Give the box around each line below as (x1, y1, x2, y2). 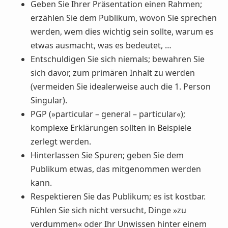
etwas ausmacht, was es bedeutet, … (31, 40, 172, 51)
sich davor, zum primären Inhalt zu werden (31, 67, 195, 79)
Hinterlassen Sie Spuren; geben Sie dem (31, 150, 184, 161)
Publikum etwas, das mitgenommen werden (31, 163, 201, 175)
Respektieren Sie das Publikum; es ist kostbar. (31, 191, 206, 203)
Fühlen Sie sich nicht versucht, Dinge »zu (31, 205, 186, 216)
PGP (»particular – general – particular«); (31, 108, 185, 120)
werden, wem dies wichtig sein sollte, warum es (31, 26, 214, 38)
